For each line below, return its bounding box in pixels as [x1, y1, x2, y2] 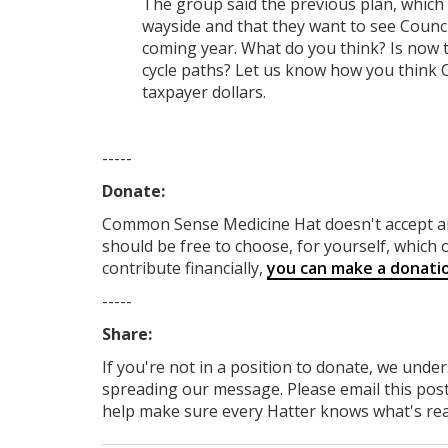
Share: [102, 322, 152, 345]
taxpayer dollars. [142, 80, 266, 103]
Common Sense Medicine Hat [102, 212, 325, 235]
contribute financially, [102, 256, 267, 279]
